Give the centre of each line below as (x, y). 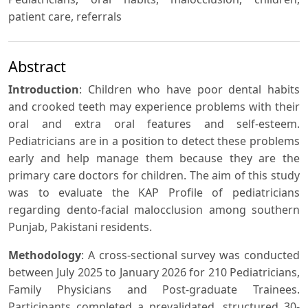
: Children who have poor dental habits (189, 90)
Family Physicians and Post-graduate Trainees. (154, 290)
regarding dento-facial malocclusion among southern (154, 210)
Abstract (37, 67)
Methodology (45, 255)
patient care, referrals (65, 17)
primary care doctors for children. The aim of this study (154, 176)
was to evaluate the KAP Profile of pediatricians (154, 193)
